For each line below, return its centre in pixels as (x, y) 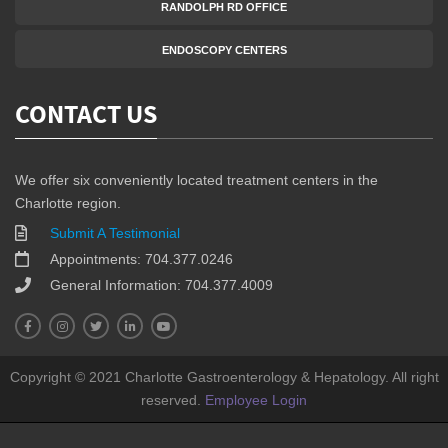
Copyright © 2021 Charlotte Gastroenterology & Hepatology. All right (224, 377)
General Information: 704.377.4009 (161, 285)
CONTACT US (86, 116)
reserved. (173, 400)
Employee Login (256, 400)
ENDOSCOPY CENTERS (224, 50)
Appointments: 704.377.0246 (141, 259)
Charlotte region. (68, 203)
